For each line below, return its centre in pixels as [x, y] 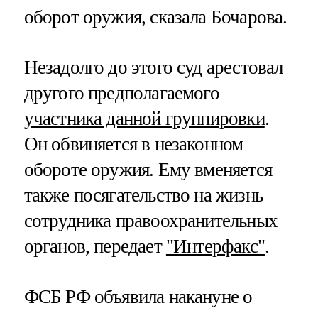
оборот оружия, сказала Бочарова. [155, 17]
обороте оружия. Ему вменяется [148, 169]
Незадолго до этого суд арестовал [153, 67]
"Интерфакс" [215, 246]
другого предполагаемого [121, 93]
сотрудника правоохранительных [150, 220]
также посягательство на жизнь [143, 195]
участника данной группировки [144, 118]
